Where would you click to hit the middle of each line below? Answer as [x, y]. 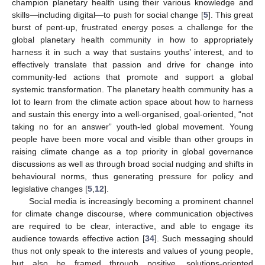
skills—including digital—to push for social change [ [108, 14]
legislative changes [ [50, 188]
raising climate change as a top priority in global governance [132, 151]
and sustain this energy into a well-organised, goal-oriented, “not [132, 114]
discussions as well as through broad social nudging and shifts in [132, 164]
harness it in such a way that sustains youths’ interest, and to [132, 52]
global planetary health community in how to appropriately [132, 39]
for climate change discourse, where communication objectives [132, 213]
